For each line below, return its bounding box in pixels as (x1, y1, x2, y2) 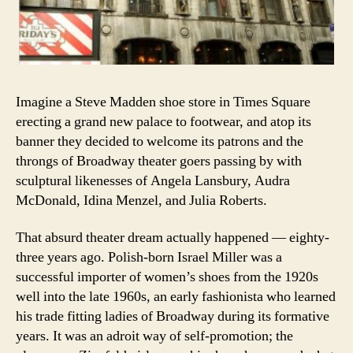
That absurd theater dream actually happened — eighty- (16, 229, 329, 247)
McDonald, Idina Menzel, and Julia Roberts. (16, 191, 267, 210)
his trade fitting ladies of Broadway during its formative (16, 307, 329, 326)
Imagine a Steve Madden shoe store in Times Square (16, 92, 310, 111)
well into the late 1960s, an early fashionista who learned (16, 288, 336, 307)
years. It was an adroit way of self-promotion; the (16, 327, 293, 346)
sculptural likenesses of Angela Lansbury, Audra (16, 171, 290, 190)
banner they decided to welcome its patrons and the (16, 132, 303, 150)
